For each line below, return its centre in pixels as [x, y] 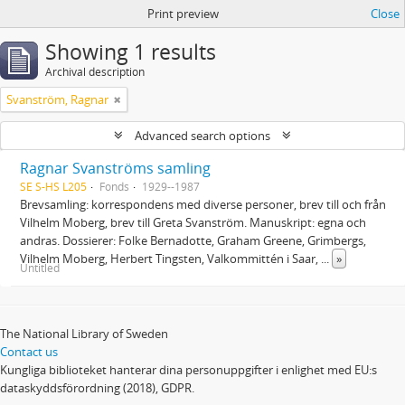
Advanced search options [202, 136]
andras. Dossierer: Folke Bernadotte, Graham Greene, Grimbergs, [193, 240]
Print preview [183, 14]
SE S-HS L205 [53, 186]
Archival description [95, 72]
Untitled [40, 268]
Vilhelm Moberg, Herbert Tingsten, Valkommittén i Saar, [170, 259]
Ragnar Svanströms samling [115, 168]
